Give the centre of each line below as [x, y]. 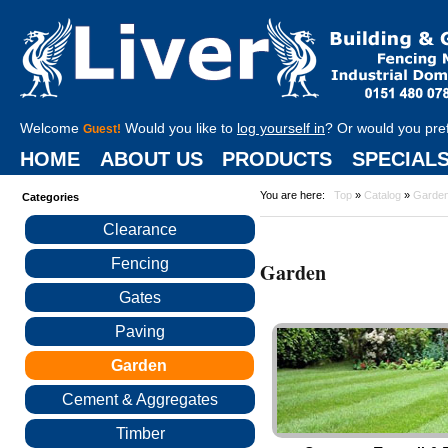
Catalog [382, 195]
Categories [50, 197]
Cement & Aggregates [140, 399]
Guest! [102, 129]
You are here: [297, 195]
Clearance [140, 229]
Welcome [51, 128]
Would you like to [179, 128]
